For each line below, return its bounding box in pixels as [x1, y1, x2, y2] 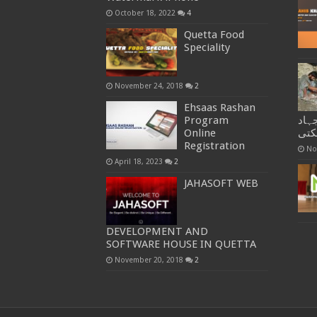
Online [183, 127, 216, 140]
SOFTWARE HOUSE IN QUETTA [105, 238, 256, 251]
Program [183, 114, 229, 127]
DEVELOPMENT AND [105, 225, 208, 238]
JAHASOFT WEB [183, 177, 258, 190]
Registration [183, 139, 245, 153]
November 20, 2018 [114, 255, 183, 265]
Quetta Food [183, 28, 244, 41]
